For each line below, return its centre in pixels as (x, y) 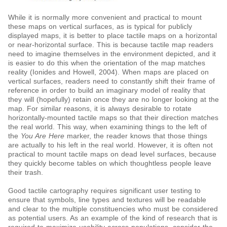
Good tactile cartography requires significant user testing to (104, 191)
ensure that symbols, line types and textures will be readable (107, 200)
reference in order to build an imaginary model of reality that (107, 90)
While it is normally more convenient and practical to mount (105, 17)
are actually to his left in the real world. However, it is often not (110, 145)
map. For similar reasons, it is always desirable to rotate (100, 109)
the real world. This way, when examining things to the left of (107, 127)
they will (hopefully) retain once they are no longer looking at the (113, 100)
